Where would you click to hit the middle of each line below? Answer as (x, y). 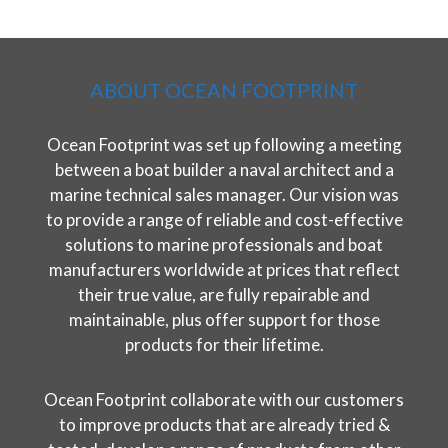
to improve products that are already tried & (224, 424)
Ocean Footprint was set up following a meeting (224, 144)
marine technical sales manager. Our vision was (224, 194)
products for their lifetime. (224, 344)
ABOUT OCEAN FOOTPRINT (224, 89)
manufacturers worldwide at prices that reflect (224, 269)
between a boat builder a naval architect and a (224, 169)
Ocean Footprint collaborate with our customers (224, 399)
